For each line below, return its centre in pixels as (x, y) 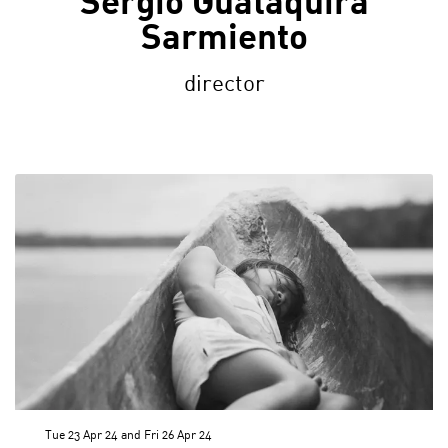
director (224, 85)
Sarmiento (224, 39)
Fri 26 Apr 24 (178, 436)
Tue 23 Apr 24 (83, 436)
